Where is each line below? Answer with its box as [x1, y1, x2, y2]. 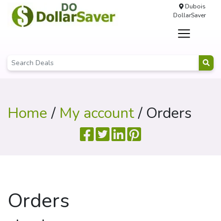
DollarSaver [173, 11, 206, 19]
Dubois [183, 2, 206, 10]
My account [59, 103, 134, 123]
